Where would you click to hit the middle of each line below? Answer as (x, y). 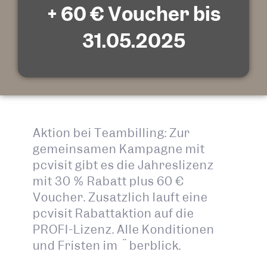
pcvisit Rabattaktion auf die (114, 213)
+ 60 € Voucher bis (133, 14)
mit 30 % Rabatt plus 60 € (108, 181)
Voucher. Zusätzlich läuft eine (120, 197)
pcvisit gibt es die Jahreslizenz (123, 165)
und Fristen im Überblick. (107, 246)
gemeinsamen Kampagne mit (119, 149)
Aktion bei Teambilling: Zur (111, 133)
